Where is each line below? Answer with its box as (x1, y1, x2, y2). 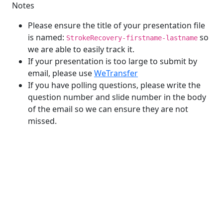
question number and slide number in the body (28, 92, 206, 103)
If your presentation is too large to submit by (28, 56, 197, 67)
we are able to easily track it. (28, 44, 134, 55)
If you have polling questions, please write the (28, 80, 201, 91)
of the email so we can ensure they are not (28, 104, 188, 114)
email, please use (28, 68, 94, 79)
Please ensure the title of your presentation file (28, 20, 205, 31)
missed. (28, 115, 57, 126)
